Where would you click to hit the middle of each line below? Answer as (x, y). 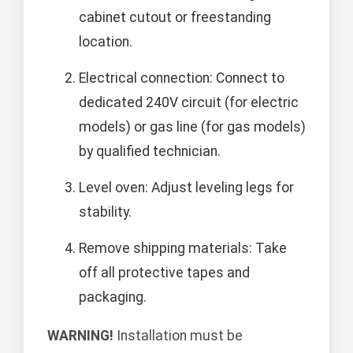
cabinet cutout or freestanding (175, 18)
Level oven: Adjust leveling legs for (186, 188)
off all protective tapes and (164, 273)
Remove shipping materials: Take (183, 249)
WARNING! (80, 335)
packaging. (113, 297)
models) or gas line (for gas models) (192, 127)
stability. (105, 212)
